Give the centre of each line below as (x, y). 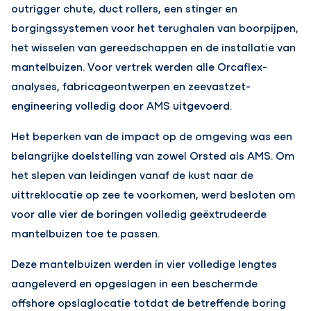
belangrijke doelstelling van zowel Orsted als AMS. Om (153, 155)
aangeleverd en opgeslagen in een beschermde (135, 283)
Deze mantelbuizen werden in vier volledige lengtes (144, 263)
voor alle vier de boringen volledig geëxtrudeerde (139, 213)
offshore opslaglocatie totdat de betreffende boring (149, 302)
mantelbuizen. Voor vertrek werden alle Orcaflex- (140, 66)
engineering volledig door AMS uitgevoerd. (122, 105)
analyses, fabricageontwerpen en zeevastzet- (131, 85)
